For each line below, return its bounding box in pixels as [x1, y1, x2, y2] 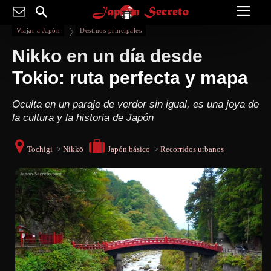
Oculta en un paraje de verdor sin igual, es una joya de [12, 98, 259, 110]
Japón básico [108, 144, 150, 154]
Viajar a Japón [16, 26, 60, 34]
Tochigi [27, 144, 53, 154]
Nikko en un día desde [12, 45, 203, 66]
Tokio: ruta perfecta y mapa [12, 67, 248, 88]
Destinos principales [80, 26, 142, 34]
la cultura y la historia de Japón [12, 111, 154, 123]
